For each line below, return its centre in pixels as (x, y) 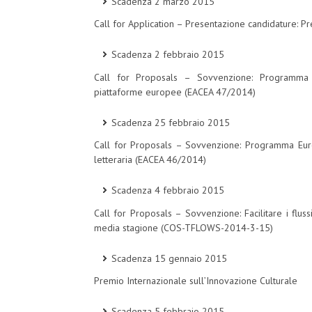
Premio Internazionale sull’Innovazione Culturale (196, 281)
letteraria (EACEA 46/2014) (150, 160)
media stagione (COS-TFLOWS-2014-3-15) (184, 227)
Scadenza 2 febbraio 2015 (168, 55)
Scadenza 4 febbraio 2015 (168, 190)
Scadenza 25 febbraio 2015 (171, 122)
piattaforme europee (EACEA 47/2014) (175, 92)
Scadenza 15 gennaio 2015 (169, 258)
